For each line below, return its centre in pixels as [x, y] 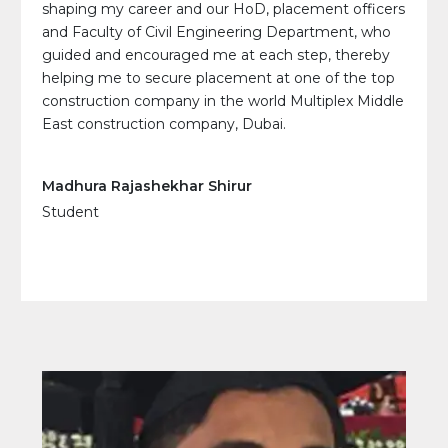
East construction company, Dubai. [164, 123]
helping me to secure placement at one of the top [218, 77]
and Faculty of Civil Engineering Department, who [216, 31]
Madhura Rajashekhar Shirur [147, 185]
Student [70, 211]
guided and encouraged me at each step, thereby [216, 54]
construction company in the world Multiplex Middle [223, 100]
